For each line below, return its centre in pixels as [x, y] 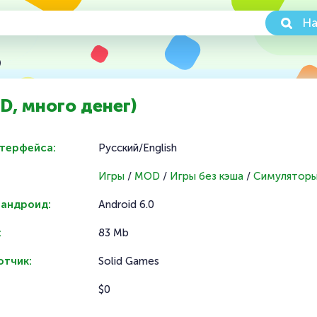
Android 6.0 [126, 204]
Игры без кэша [207, 176]
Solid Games [129, 261]
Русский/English [138, 148]
